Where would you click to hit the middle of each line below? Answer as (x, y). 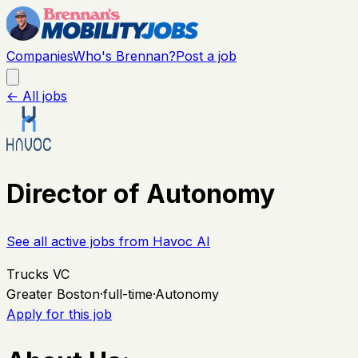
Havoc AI (181, 241)
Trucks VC (38, 274)
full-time (128, 294)
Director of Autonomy (141, 194)
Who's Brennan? (124, 56)
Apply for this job (59, 314)
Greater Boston (53, 294)
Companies (40, 56)
